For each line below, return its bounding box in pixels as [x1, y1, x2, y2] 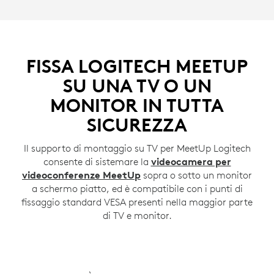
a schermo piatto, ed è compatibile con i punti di [31, 182, 243, 194]
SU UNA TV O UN [62, 74, 212, 97]
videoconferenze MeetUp [22, 168, 141, 181]
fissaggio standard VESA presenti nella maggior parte [21, 195, 253, 208]
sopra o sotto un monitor [141, 168, 252, 181]
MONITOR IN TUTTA [50, 94, 224, 117]
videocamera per [150, 155, 231, 168]
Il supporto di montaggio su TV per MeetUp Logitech [23, 141, 251, 154]
